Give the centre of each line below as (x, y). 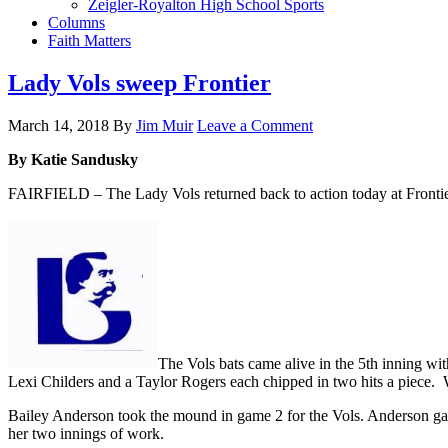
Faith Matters (89, 40)
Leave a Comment (255, 125)
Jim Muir (164, 125)
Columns (76, 22)
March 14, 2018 (58, 125)
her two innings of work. (86, 433)
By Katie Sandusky (75, 159)
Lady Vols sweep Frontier (139, 82)
